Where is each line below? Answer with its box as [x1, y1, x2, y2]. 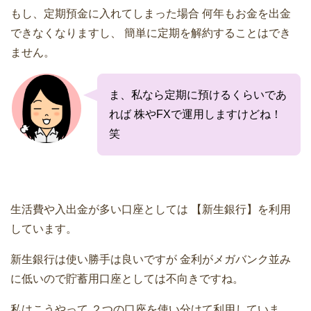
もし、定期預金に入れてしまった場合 [10, 7, 199, 19]
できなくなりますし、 [10, 26, 121, 39]
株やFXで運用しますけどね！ [131, 108, 283, 120]
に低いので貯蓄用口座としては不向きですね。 [10, 272, 244, 285]
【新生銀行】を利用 [188, 203, 291, 215]
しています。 [10, 222, 77, 235]
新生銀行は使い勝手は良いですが [10, 253, 177, 265]
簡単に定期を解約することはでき [121, 26, 291, 39]
